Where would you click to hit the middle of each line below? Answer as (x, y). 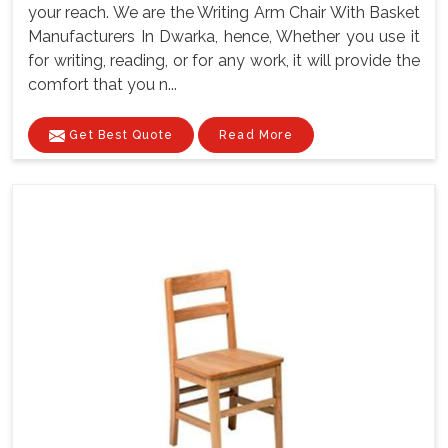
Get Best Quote (119, 135)
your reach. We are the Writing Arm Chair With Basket (224, 13)
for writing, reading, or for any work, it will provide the (224, 61)
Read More (256, 135)
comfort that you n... (102, 85)
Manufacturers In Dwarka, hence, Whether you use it (224, 37)
